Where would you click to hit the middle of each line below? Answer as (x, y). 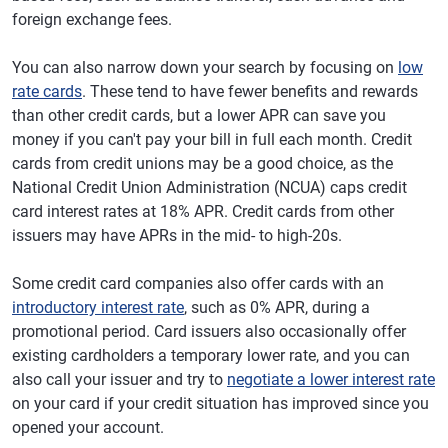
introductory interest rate (98, 308)
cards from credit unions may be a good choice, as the (202, 164)
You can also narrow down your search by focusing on (205, 68)
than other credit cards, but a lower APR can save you (199, 116)
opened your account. (88, 428)
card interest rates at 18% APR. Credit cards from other (203, 212)
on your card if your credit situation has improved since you (220, 404)
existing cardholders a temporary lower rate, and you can (211, 356)
